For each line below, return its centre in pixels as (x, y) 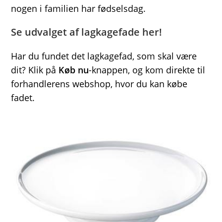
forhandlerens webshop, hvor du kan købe (99, 83)
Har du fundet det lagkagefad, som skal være (104, 56)
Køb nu (74, 70)
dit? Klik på (35, 70)
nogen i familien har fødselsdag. (79, 8)
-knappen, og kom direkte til (147, 70)
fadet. (23, 97)
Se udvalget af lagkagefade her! (87, 32)
